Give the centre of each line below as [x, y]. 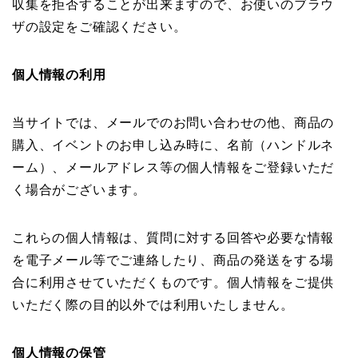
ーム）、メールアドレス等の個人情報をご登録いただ [173, 168]
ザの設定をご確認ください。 [99, 27]
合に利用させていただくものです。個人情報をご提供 [173, 283]
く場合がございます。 [79, 190]
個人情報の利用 [59, 75]
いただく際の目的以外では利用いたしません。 [153, 305]
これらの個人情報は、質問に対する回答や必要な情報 [173, 238]
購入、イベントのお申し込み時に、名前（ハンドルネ [173, 145]
